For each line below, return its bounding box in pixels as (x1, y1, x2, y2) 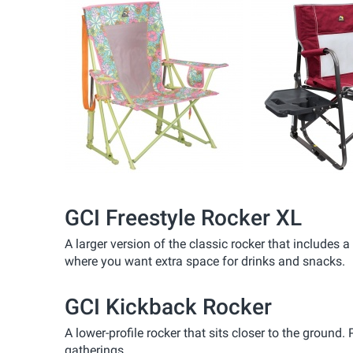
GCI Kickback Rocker (65, 293, 272, 320)
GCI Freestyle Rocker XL (65, 204, 302, 231)
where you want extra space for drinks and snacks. (65, 253, 345, 269)
